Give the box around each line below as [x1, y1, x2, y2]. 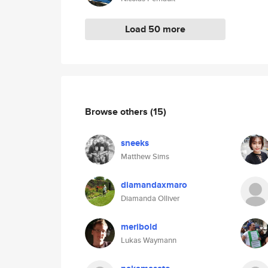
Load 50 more [125, 22, 185, 36]
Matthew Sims [121, 151, 169, 162]
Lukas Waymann [121, 234, 176, 246]
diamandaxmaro [121, 178, 187, 191]
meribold [121, 220, 157, 233]
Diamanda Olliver [121, 193, 179, 204]
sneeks [121, 136, 149, 150]
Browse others [85, 104, 150, 118]
